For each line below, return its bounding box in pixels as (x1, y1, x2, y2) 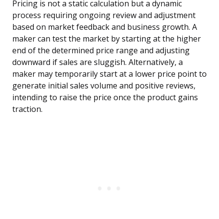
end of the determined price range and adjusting (12, 45, 190, 56)
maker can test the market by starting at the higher (12, 33, 201, 44)
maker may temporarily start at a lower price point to (12, 68, 207, 80)
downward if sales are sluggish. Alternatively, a (12, 57, 183, 68)
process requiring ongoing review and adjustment (12, 10, 196, 21)
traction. (12, 104, 43, 115)
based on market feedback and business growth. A (12, 22, 197, 33)
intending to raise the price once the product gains (12, 92, 198, 103)
